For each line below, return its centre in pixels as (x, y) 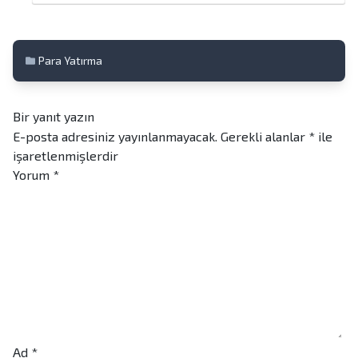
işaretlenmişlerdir (66, 156)
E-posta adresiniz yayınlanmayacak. (115, 137)
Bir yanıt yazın (54, 117)
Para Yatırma (70, 61)
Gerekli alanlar (265, 137)
